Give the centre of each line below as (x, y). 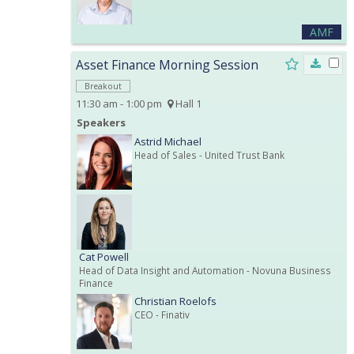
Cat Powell (104, 256)
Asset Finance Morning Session (167, 64)
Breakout (103, 86)
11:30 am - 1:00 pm (119, 103)
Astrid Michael (168, 141)
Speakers (101, 122)
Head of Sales (166, 154)
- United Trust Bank (241, 154)
